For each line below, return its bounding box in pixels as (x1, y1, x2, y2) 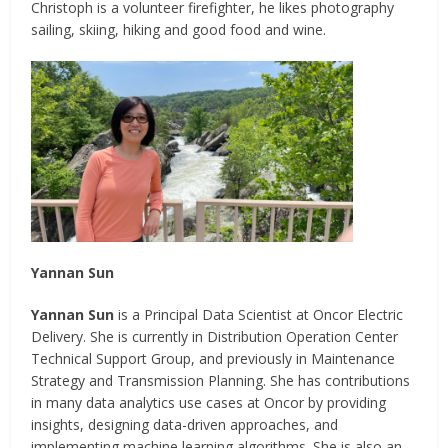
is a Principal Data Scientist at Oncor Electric (114, 305, 404, 325)
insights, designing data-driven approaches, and (31, 415, 339, 435)
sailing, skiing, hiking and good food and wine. (31, 20, 327, 40)
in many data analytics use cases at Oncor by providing (31, 393, 387, 413)
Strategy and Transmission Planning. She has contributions (31, 371, 411, 391)
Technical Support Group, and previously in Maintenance (31, 349, 396, 369)
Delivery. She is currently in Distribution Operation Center (31, 327, 399, 347)
